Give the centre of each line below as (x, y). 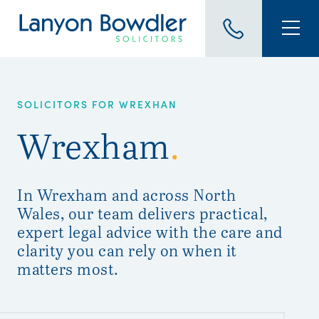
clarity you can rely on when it (127, 250)
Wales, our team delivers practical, (142, 213)
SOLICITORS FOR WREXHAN (97, 104)
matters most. (68, 268)
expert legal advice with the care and (150, 231)
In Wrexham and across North (127, 194)
